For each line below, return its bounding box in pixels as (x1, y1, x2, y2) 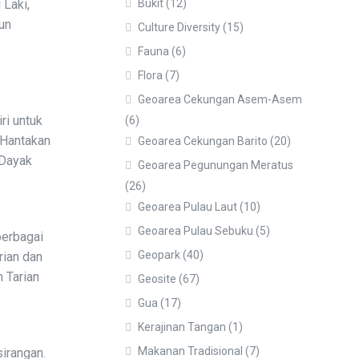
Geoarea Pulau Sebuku (138, 224, 253, 237)
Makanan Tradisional (138, 345, 243, 357)
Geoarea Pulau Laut (138, 200, 237, 213)
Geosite (138, 272, 176, 285)
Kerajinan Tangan (138, 321, 226, 333)
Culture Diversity (138, 21, 220, 34)
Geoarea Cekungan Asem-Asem (138, 93, 302, 106)
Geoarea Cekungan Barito (138, 135, 268, 147)
